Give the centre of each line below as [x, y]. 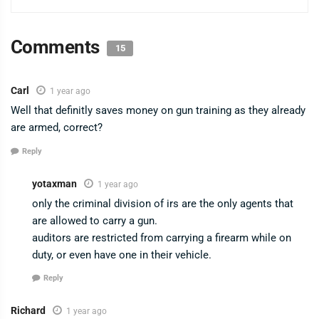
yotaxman [54, 183]
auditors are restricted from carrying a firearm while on [162, 237]
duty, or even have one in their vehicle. [122, 255]
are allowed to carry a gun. [95, 220]
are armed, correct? [57, 128]
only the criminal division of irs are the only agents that [163, 203]
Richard [28, 311]
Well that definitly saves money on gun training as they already [158, 111]
